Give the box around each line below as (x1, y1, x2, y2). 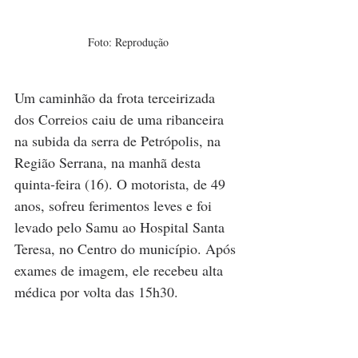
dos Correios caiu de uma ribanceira (14, 109, 228, 129)
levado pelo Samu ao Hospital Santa (14, 217, 229, 237)
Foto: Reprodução (87, 34, 169, 50)
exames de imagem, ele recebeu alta (14, 260, 227, 280)
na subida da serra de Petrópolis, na (14, 130, 225, 150)
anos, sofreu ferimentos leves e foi (14, 195, 216, 215)
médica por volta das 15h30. (14, 281, 178, 301)
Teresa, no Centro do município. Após (14, 238, 240, 258)
